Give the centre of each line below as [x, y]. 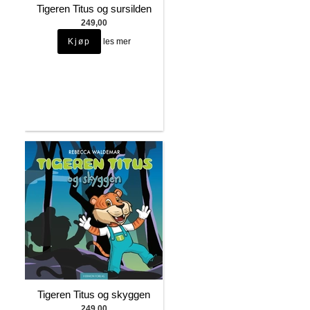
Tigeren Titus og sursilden [94, 8]
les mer [117, 41]
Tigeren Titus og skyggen [94, 294]
